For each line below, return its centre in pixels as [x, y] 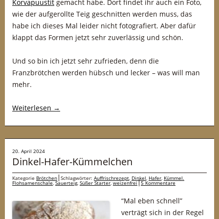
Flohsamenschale [33, 183]
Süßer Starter [95, 183]
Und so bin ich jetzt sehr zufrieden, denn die [86, 61]
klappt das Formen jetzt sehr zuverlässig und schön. [98, 37]
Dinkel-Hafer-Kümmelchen [72, 162]
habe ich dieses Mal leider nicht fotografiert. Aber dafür [104, 26]
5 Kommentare [158, 183]
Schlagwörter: [77, 178]
